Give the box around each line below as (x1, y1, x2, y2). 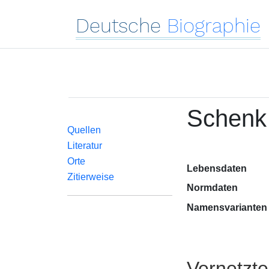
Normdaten (186, 183, 238, 193)
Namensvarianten (186, 202, 267, 213)
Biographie (167, 14, 261, 37)
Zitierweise (67, 172, 114, 182)
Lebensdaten (186, 163, 247, 174)
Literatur (67, 141, 102, 151)
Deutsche (76, 14, 161, 37)
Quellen (67, 125, 101, 135)
